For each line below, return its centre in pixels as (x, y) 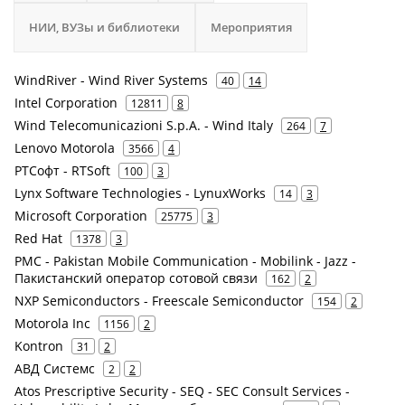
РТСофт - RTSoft (62, 170)
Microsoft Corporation (81, 216)
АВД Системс (55, 368)
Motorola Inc (52, 323)
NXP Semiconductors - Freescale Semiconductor (159, 301)
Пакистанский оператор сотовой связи (136, 278)
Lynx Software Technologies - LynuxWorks (140, 193)
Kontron (39, 346)
